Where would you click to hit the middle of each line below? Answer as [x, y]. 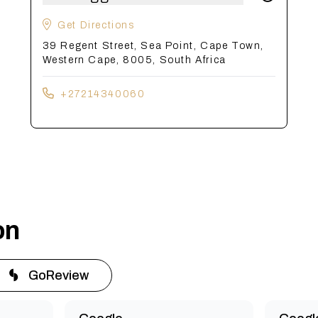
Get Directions [96, 25]
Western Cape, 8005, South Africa [134, 60]
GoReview [59, 275]
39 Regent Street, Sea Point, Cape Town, [153, 46]
